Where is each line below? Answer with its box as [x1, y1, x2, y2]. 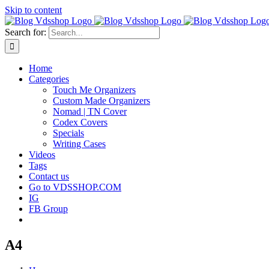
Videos [29, 150, 55, 160]
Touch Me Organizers [53, 85, 136, 95]
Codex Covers [53, 117, 107, 127]
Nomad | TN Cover [53, 106, 127, 116]
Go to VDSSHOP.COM [29, 182, 121, 192]
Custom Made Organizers [53, 95, 150, 106]
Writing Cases [53, 139, 106, 149]
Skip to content [5, 5, 62, 15]
